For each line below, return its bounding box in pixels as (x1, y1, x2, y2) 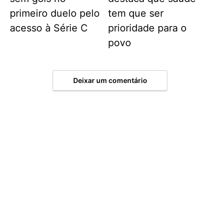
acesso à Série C (10, 22, 88, 34)
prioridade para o (108, 22, 187, 34)
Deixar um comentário (73, 76, 147, 84)
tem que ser (108, 7, 164, 20)
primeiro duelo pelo (10, 7, 100, 20)
